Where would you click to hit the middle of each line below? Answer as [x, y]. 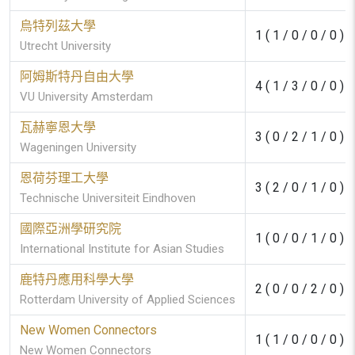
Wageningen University [78, 147]
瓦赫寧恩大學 [58, 127]
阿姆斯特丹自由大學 [77, 76]
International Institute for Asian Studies [122, 249]
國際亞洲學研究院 [71, 229]
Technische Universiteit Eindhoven [108, 198]
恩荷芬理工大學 [64, 178]
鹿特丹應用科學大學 [77, 279]
